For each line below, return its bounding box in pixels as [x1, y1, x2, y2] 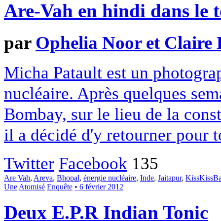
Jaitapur [158, 174, 182, 183]
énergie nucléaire [83, 174, 136, 183]
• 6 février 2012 [74, 183, 123, 191]
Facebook [59, 153, 127, 174]
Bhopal [57, 174, 79, 183]
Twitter [4, 153, 54, 174]
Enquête [47, 183, 73, 191]
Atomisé [19, 183, 45, 191]
